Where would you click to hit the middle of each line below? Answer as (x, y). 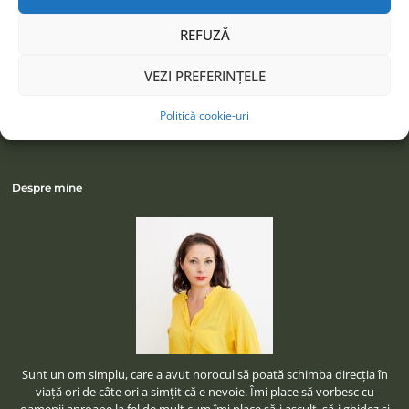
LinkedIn (222, 55)
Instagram (292, 11)
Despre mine (47, 188)
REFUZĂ (204, 34)
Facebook (150, 11)
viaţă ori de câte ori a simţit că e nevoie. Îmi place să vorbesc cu (204, 392)
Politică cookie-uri (204, 115)
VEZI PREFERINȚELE (204, 75)
